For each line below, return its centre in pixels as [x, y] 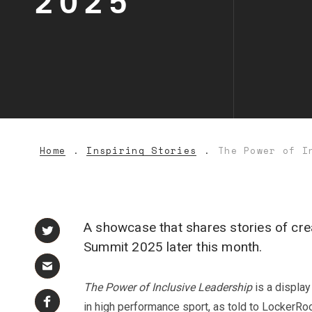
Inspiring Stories [142, 150]
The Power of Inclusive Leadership [168, 287]
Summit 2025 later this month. [173, 247]
